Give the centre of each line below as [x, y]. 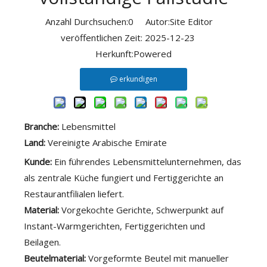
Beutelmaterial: [56, 258]
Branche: [43, 126]
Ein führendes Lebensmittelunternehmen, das [148, 162]
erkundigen [138, 79]
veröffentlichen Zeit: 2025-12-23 [133, 38]
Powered [153, 54]
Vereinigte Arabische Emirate [107, 142]
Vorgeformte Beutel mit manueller [159, 258]
